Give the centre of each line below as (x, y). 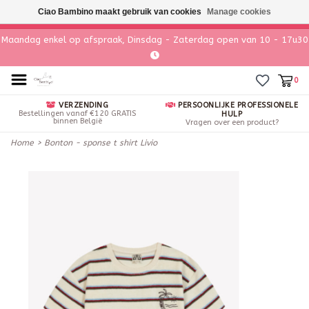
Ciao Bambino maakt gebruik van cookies (121, 12)
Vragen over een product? (232, 122)
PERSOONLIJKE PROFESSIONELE (237, 105)
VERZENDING (82, 105)
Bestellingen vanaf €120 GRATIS (77, 113)
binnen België (77, 121)
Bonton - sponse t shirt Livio (101, 143)
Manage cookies (239, 12)
